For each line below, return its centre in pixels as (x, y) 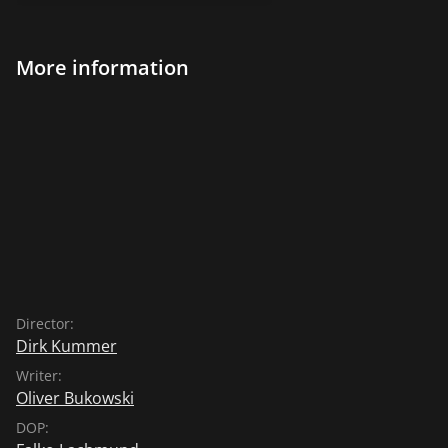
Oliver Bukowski (75, 397)
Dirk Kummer (66, 345)
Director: (45, 323)
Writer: (39, 375)
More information (102, 67)
